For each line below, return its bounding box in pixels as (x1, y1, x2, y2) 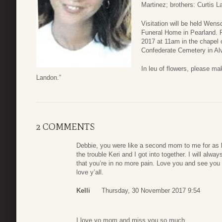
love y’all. (76, 168, 104, 176)
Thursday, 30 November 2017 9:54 (102, 187, 200, 195)
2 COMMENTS (36, 121, 95, 132)
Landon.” (36, 74, 61, 82)
